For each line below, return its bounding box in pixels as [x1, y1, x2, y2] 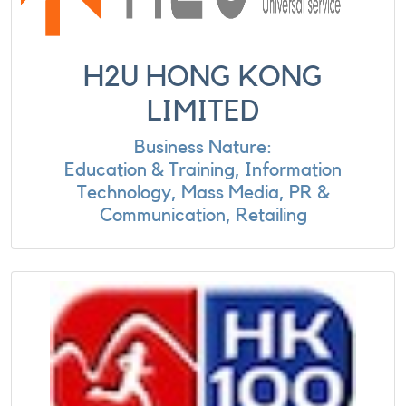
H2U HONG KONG [83, 63, 323, 92]
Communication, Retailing [99, 206, 307, 225]
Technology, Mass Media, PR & [76, 183, 330, 202]
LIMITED [146, 97, 260, 126]
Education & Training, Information [64, 160, 342, 179]
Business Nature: [134, 138, 272, 157]
